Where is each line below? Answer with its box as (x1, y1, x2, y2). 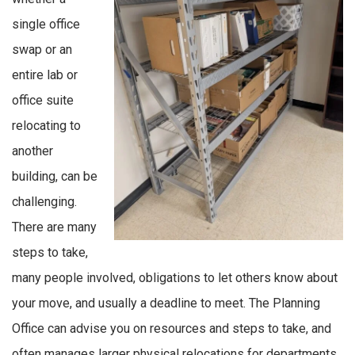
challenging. (12, 194, 77, 210)
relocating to (12, 118, 81, 134)
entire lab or (12, 67, 78, 83)
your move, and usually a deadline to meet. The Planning (12, 296, 320, 311)
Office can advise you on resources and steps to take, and (12, 321, 331, 337)
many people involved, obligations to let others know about (12, 270, 338, 286)
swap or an (12, 42, 72, 58)
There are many (12, 219, 97, 235)
